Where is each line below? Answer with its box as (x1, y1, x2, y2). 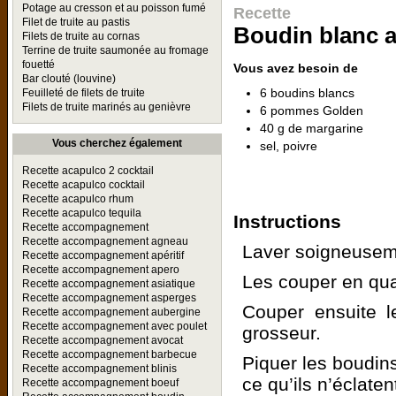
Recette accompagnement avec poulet (22, 320, 207, 332)
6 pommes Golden (260, 103, 363, 118)
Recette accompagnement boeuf (22, 377, 179, 389)
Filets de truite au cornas (22, 30, 140, 42)
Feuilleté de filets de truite (22, 87, 145, 99)
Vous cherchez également (52, 137, 182, 149)
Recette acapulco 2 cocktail (22, 164, 154, 177)
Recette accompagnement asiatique (22, 278, 195, 290)
